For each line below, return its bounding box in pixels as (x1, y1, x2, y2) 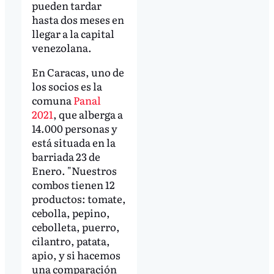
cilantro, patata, (31, 232, 110, 248)
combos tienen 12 (31, 176, 115, 192)
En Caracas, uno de (31, 64, 124, 80)
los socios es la (31, 78, 102, 94)
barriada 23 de (31, 148, 100, 164)
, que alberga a (53, 106, 123, 122)
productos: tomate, (31, 190, 126, 206)
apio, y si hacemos (31, 246, 120, 262)
